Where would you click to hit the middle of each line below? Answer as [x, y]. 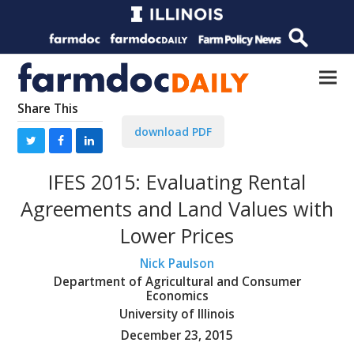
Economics [177, 296]
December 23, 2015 [177, 335]
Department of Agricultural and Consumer [177, 281]
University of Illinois [177, 314]
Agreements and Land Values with [177, 208]
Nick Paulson [177, 263]
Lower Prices [177, 235]
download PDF [173, 132]
